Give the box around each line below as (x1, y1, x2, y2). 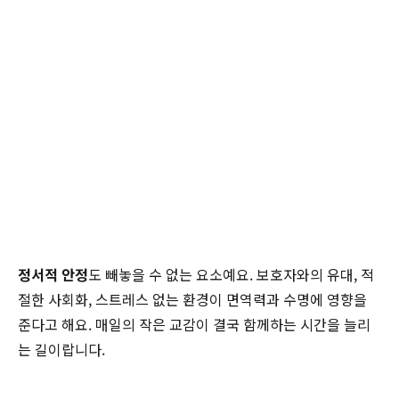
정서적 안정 (18, 264, 88, 286)
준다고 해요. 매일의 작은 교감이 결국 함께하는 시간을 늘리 (18, 313, 370, 336)
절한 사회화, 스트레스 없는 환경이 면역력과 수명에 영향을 (18, 289, 367, 311)
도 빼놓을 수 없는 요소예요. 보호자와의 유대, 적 (88, 264, 374, 286)
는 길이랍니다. (18, 338, 105, 361)
